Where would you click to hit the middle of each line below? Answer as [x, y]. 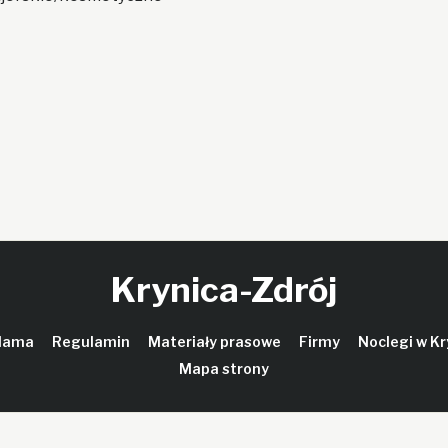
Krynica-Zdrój [224, 289]
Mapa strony [224, 368]
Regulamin [90, 341]
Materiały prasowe [214, 341]
